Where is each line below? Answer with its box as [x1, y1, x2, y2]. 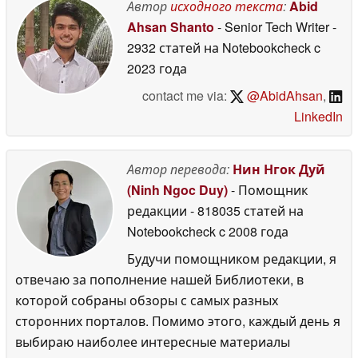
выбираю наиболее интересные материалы [15, 332, 290, 351]
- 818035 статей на [190, 201, 304, 220]
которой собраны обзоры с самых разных [15, 290, 278, 309]
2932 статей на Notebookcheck [127, 38, 311, 57]
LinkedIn [294, 106, 343, 125]
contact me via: [141, 86, 230, 105]
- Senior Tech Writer [214, 17, 332, 36]
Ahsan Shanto [127, 17, 214, 36]
